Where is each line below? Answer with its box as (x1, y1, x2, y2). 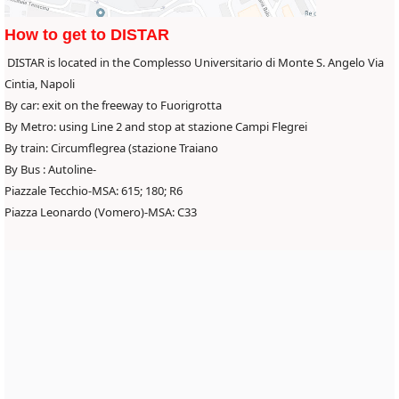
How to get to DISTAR (4, 25, 169, 44)
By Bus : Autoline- (4, 160, 96, 177)
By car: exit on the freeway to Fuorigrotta (4, 96, 222, 113)
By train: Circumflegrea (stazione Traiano (4, 139, 218, 156)
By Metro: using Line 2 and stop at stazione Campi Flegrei (4, 118, 307, 134)
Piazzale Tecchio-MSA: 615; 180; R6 (4, 182, 183, 199)
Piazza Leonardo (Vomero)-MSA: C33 (4, 203, 197, 220)
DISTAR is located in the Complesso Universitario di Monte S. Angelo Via (4, 53, 384, 70)
